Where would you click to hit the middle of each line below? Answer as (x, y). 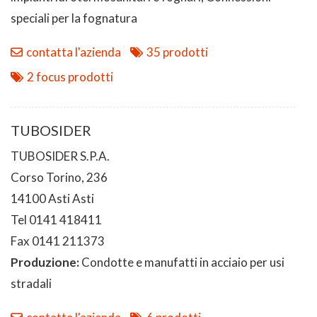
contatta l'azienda (74, 52)
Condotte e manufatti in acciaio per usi (183, 262)
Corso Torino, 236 (59, 177)
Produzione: (46, 262)
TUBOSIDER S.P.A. (60, 156)
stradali (31, 283)
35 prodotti (177, 52)
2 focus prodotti (70, 76)
